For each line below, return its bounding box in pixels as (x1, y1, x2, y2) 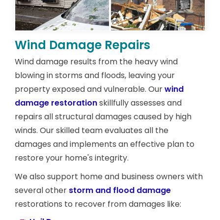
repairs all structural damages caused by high (15, 110, 192, 122)
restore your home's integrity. (15, 152, 129, 164)
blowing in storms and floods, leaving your (15, 69, 175, 81)
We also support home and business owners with (15, 170, 203, 182)
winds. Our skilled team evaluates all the (15, 124, 168, 136)
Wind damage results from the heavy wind (15, 55, 178, 67)
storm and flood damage (69, 184, 171, 196)
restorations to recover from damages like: (15, 198, 181, 210)
